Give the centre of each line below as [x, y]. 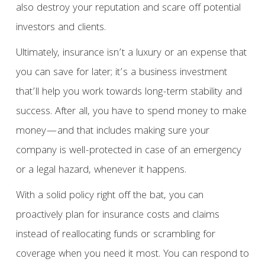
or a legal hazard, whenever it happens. [101, 171]
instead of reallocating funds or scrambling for [115, 235]
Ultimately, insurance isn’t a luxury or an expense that [131, 54]
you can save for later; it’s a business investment [121, 73]
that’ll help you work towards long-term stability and [129, 93]
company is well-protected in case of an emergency [128, 151]
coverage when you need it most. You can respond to [132, 255]
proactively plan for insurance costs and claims [117, 216]
